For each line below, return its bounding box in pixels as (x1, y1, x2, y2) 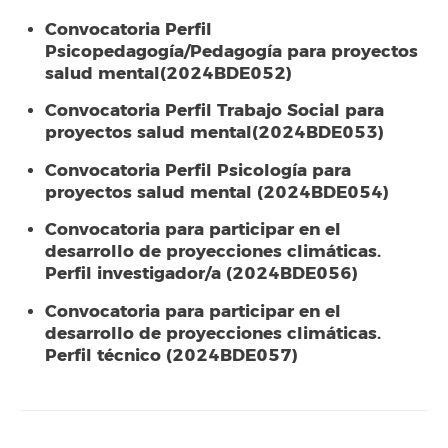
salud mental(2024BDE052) (45, 61, 292, 85)
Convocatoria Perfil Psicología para (45, 158, 351, 182)
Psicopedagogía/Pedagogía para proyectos (45, 39, 418, 63)
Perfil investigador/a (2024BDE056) (45, 262, 358, 285)
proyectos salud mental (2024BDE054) (45, 180, 389, 204)
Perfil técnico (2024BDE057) (45, 343, 298, 367)
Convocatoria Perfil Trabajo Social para (45, 99, 384, 122)
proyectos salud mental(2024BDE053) (45, 121, 384, 144)
